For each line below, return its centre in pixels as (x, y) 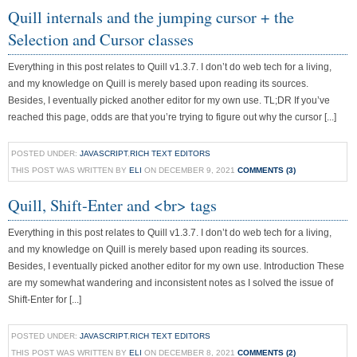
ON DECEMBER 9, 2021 (190, 170)
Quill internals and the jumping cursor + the (151, 17)
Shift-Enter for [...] (45, 300)
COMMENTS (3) (267, 170)
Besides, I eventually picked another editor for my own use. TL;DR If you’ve (169, 100)
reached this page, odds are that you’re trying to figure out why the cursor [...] (172, 117)
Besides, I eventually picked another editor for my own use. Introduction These (176, 266)
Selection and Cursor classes (101, 39)
